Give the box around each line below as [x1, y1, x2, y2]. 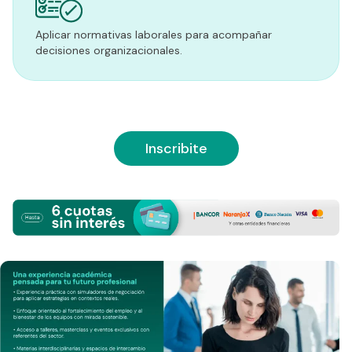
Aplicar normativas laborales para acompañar [35, 27, 272, 42]
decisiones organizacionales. [35, 43, 182, 58]
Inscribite [145, 138, 207, 158]
